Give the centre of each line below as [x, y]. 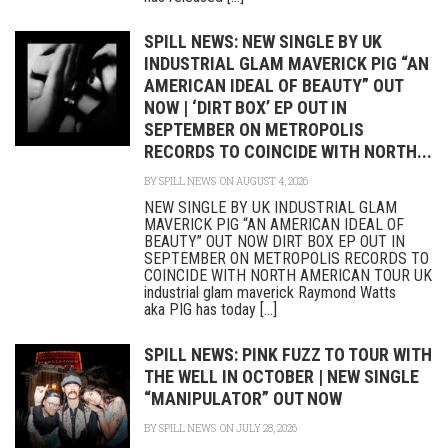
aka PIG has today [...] [210, 309]
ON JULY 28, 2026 [257, 428]
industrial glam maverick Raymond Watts [270, 292]
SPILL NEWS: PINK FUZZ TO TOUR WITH [288, 354]
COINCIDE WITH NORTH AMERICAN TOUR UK [288, 275]
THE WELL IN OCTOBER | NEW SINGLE [281, 376]
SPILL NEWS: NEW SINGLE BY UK [263, 41]
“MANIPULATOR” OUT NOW [243, 398]
